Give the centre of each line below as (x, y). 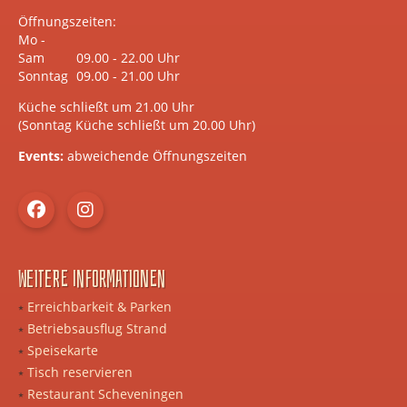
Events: (43, 156)
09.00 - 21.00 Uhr (126, 76)
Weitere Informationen (92, 278)
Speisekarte (63, 350)
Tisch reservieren (80, 372)
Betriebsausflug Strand (97, 328)
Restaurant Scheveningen (105, 394)
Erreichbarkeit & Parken (99, 307)
